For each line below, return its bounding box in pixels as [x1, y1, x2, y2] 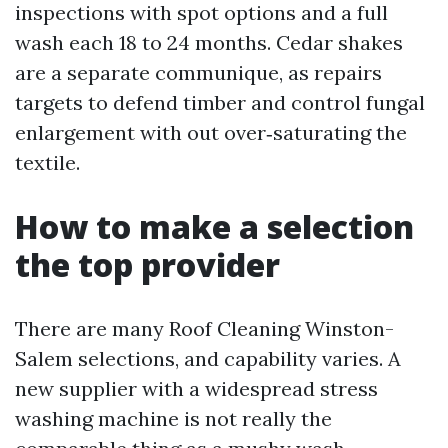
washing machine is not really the [15, 406, 332, 431]
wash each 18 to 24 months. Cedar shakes [15, 30, 403, 55]
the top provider [15, 243, 280, 286]
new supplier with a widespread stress [15, 376, 378, 401]
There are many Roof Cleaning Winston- [15, 316, 394, 341]
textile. [15, 150, 80, 175]
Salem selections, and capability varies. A [15, 346, 401, 371]
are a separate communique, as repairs [15, 60, 382, 85]
